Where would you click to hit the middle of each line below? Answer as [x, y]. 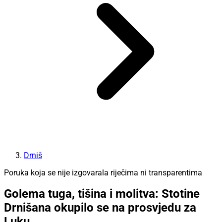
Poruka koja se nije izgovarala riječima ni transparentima [103, 172]
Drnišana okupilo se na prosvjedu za [100, 208]
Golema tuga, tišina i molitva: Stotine [102, 194]
